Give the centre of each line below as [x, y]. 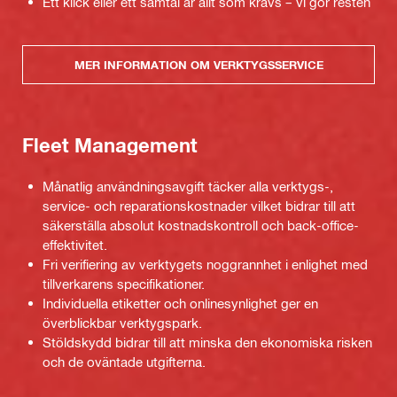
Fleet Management [110, 145]
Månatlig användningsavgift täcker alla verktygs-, [188, 187]
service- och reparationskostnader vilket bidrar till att [199, 206]
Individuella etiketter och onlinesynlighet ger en [180, 304]
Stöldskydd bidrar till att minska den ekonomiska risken [207, 343]
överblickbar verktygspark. [122, 323]
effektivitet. [75, 245]
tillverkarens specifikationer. [124, 284]
